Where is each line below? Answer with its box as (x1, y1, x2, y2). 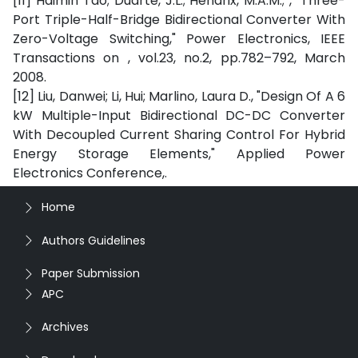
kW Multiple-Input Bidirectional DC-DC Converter (13, 106, 345, 125)
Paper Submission (42, 265, 140, 281)
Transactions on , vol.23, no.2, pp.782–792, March (13, 49, 345, 67)
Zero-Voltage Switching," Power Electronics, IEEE (13, 30, 345, 48)
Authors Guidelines (42, 232, 145, 249)
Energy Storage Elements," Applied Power (13, 145, 345, 163)
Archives (42, 319, 89, 335)
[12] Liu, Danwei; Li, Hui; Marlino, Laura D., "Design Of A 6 (13, 87, 345, 105)
